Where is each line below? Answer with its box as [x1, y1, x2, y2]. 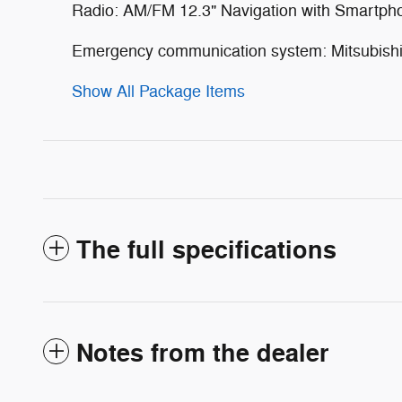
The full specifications [76, 235, 336, 267]
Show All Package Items [72, 82, 245, 102]
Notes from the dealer [76, 338, 329, 371]
